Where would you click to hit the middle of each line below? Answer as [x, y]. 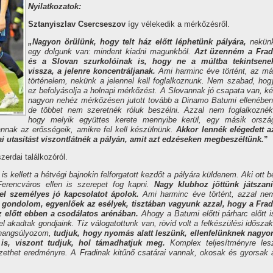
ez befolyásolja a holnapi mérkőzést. [94, 90]
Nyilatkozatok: [55, 6]
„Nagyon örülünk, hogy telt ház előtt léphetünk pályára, [139, 42]
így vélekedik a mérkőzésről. [178, 24]
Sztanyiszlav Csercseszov [77, 24]
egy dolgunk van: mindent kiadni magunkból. [109, 51]
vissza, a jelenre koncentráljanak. [93, 71]
